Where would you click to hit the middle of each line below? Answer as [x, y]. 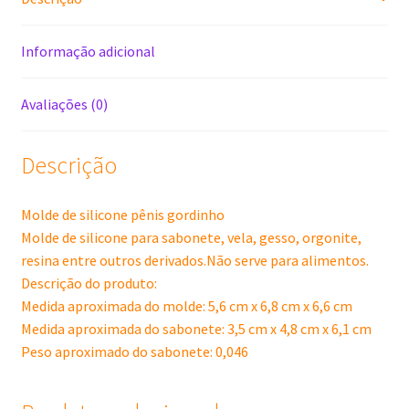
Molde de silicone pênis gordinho [122, 215]
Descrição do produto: [89, 283]
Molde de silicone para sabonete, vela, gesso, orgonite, [191, 238]
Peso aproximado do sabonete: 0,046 [134, 352]
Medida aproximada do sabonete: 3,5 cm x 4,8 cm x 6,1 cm [196, 329]
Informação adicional [88, 51]
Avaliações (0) [64, 104]
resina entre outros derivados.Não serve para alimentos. [194, 261]
